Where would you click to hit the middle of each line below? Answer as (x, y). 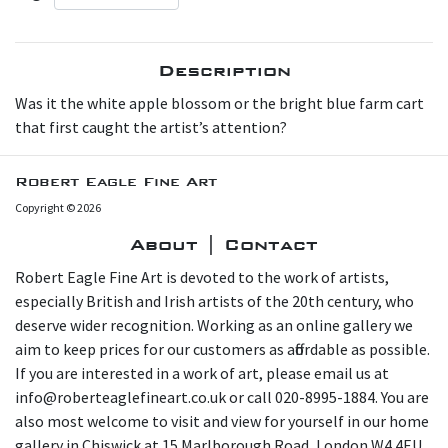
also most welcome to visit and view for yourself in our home (222, 420)
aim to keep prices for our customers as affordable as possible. (222, 348)
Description (224, 70)
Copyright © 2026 (58, 207)
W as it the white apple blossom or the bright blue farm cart (219, 102)
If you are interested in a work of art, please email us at (202, 372)
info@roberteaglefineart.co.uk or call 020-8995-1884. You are (222, 396)
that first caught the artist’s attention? (151, 126)
